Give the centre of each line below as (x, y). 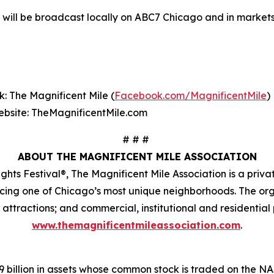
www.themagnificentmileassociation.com (136, 225)
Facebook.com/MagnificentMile (191, 96)
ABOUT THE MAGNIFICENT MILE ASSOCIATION (137, 157)
